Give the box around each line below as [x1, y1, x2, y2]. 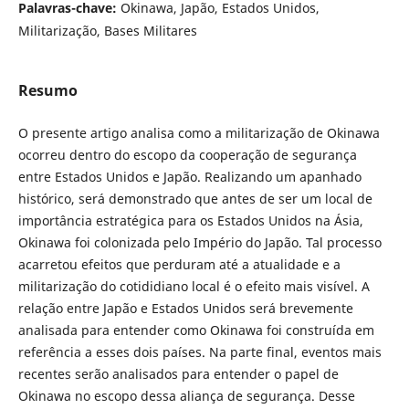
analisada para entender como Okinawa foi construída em [17, 321, 374, 340]
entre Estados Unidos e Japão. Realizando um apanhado [17, 168, 362, 186]
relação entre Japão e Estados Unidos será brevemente [17, 299, 353, 318]
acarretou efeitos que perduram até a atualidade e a [17, 256, 341, 274]
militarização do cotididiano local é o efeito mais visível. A [17, 278, 370, 296]
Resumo [17, 80, 78, 101]
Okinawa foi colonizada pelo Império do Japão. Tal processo [17, 234, 382, 252]
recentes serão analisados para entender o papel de [17, 365, 339, 383]
